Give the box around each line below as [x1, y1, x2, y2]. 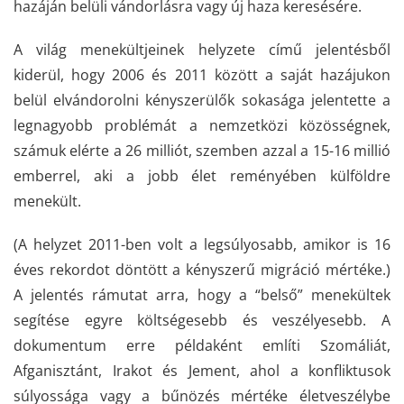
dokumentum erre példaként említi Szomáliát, [14, 335, 390, 355]
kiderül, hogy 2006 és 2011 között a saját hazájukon [14, 65, 390, 85]
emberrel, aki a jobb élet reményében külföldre [14, 166, 390, 186]
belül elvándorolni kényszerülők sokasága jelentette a [14, 90, 390, 110]
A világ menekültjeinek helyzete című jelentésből [14, 40, 390, 60]
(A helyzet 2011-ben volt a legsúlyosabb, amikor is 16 [14, 234, 390, 254]
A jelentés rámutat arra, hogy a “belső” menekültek [14, 285, 390, 305]
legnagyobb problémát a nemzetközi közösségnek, [14, 115, 390, 135]
